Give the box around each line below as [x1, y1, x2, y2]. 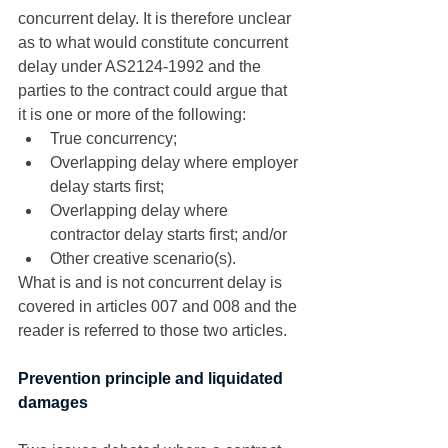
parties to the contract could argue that [18, 82, 291, 99]
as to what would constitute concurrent [18, 34, 292, 51]
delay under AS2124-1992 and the [18, 58, 265, 75]
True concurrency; [50, 130, 177, 147]
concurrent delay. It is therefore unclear [18, 10, 295, 27]
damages [18, 394, 88, 411]
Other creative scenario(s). [50, 250, 240, 267]
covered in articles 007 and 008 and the [18, 298, 301, 315]
